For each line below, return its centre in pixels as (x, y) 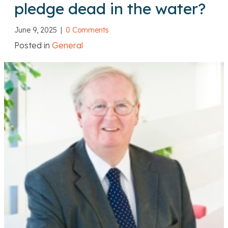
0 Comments (87, 30)
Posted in (32, 46)
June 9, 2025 (37, 30)
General (67, 46)
